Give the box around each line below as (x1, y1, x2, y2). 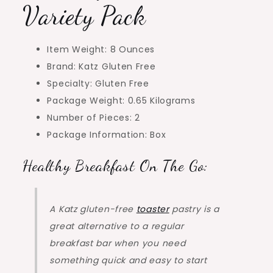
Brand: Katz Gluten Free (47, 60, 156, 73)
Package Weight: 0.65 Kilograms (47, 94, 196, 107)
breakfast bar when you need (49, 237, 186, 250)
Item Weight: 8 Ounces (47, 43, 155, 56)
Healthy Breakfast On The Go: (23, 156, 209, 175)
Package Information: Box (47, 129, 166, 141)
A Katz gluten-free (49, 203, 136, 216)
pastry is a (169, 203, 220, 216)
